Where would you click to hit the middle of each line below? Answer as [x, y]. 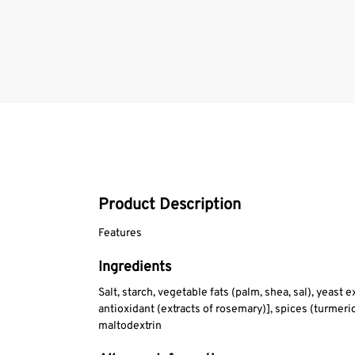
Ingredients [134, 268]
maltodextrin [130, 326]
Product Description [169, 205]
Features [120, 233]
